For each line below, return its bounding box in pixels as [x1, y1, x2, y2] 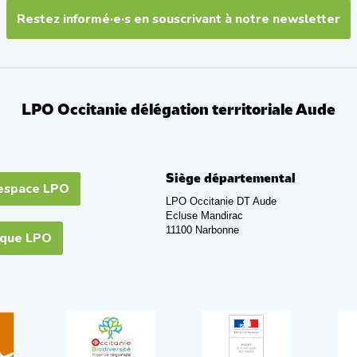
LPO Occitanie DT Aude [166, 195, 277, 208]
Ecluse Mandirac [166, 210, 244, 222]
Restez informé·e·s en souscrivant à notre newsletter [17, 10, 340, 28]
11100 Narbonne [166, 224, 240, 237]
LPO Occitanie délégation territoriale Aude [22, 104, 335, 118]
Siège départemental [166, 173, 296, 186]
